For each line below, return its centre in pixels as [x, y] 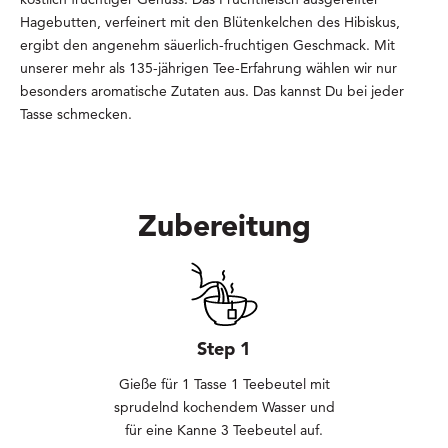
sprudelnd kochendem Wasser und [224, 407]
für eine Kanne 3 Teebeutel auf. [224, 430]
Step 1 [224, 349]
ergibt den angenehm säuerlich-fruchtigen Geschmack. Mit [207, 45]
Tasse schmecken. [76, 114]
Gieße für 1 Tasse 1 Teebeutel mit [224, 384]
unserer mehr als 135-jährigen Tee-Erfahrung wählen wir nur [208, 68]
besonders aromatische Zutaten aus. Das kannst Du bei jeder [212, 91]
